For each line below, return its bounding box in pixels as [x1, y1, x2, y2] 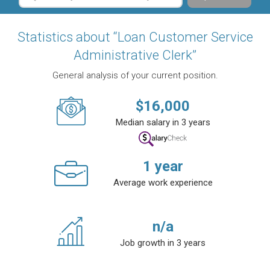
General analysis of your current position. [52, 70, 218, 81]
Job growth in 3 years [120, 237, 206, 249]
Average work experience [113, 177, 213, 189]
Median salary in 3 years [115, 117, 210, 128]
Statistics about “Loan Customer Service [17, 30, 253, 45]
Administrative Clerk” [74, 48, 196, 63]
